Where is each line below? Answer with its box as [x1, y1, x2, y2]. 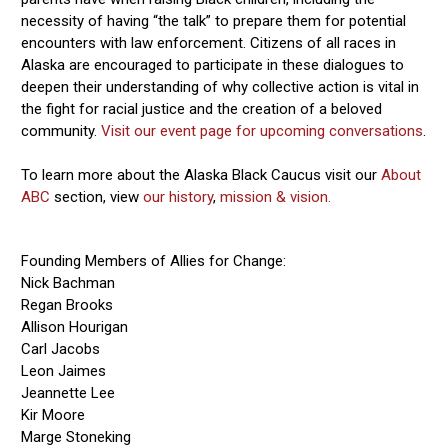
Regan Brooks [21, 295, 122, 314]
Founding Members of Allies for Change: [21, 251, 287, 270]
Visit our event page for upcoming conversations [101, 121, 424, 140]
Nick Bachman [21, 273, 124, 292]
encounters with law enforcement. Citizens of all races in [21, 33, 397, 52]
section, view [50, 187, 144, 206]
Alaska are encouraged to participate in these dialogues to [21, 55, 405, 74]
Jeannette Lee [21, 383, 116, 402]
